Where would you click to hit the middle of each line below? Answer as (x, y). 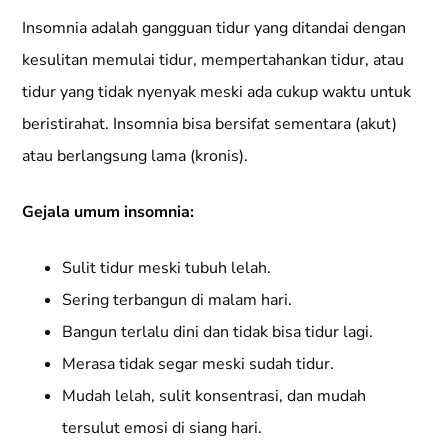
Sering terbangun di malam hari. (177, 299)
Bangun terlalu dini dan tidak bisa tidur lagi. (218, 331)
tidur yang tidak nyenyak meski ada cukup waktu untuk (217, 91)
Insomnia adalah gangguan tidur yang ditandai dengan (214, 27)
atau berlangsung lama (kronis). (135, 155)
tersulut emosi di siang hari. (162, 427)
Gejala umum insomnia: (108, 211)
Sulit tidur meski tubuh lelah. (167, 267)
